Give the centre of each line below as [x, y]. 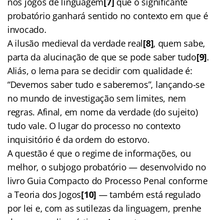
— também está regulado [149, 194]
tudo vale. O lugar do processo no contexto [94, 125]
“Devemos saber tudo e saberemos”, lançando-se [106, 84]
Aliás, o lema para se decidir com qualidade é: [100, 70]
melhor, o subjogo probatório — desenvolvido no [107, 167]
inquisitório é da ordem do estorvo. [79, 139]
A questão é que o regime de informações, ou [99, 153]
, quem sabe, [179, 43]
